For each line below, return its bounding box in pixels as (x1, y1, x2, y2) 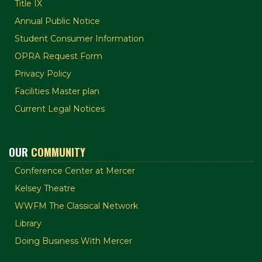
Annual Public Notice (15, 16, 100, 27)
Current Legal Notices (15, 104, 105, 115)
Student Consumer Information (15, 33, 144, 44)
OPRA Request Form (15, 51, 102, 62)
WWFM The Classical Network (15, 201, 138, 212)
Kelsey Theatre (15, 183, 75, 194)
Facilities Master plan (15, 86, 99, 97)
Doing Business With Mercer (15, 236, 132, 247)
